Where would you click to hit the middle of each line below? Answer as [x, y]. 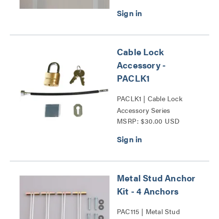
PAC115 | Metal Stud [148, 211]
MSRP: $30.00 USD [148, 121]
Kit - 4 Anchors [148, 191]
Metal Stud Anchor [156, 178]
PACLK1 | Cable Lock [150, 98]
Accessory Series [144, 110]
